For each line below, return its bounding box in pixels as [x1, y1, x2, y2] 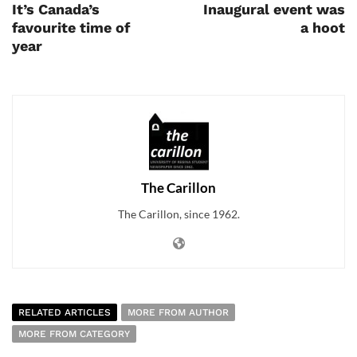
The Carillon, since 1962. [117, 207, 240, 222]
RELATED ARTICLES [18, 307, 111, 319]
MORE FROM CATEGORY [18, 328, 130, 340]
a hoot [300, 19, 345, 37]
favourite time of [12, 19, 130, 37]
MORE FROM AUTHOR [127, 307, 229, 319]
